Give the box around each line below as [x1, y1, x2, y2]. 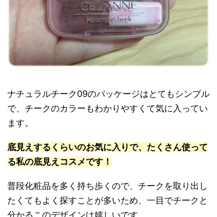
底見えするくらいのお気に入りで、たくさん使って [7, 142, 208, 153]
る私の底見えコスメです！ [7, 156, 112, 167]
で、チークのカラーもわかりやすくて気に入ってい [7, 103, 208, 114]
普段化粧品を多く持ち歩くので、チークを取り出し [7, 181, 208, 191]
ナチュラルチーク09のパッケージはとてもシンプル [7, 89, 210, 99]
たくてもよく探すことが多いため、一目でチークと [7, 195, 208, 206]
